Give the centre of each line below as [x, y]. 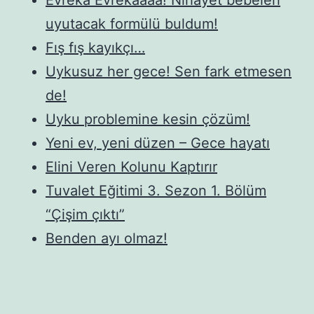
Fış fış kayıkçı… [95, 47]
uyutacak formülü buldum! [132, 23]
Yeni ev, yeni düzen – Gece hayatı [158, 143]
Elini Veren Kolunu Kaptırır [131, 166]
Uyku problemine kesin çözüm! [148, 119]
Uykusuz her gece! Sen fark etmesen [169, 71]
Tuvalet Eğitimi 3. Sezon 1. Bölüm [156, 190]
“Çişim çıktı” [85, 214]
